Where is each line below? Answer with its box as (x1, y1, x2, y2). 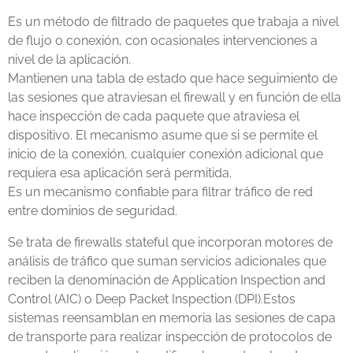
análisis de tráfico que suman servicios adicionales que (8, 254, 326, 269)
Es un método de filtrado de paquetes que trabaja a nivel (8, 14, 339, 29)
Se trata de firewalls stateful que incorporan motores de (8, 235, 333, 250)
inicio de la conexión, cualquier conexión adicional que (8, 147, 323, 162)
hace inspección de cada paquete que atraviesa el (8, 109, 299, 124)
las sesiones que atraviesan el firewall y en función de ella (8, 90, 341, 105)
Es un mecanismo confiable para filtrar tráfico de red (8, 184, 313, 199)
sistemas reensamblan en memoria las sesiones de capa (8, 310, 336, 325)
